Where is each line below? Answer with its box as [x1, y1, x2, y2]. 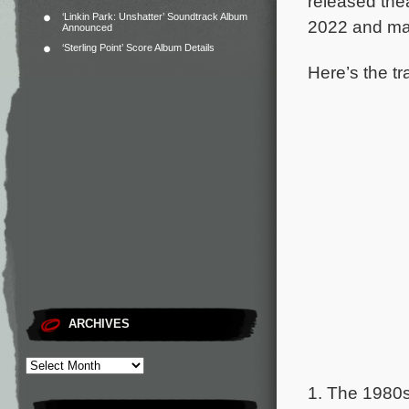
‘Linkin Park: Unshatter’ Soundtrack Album [62, 11, 247, 22]
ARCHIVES [68, 317, 130, 330]
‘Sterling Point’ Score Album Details [62, 42, 215, 53]
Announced [62, 22, 112, 33]
